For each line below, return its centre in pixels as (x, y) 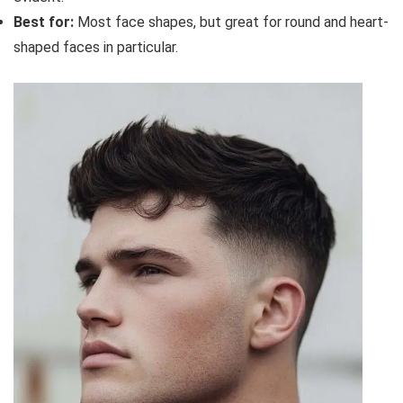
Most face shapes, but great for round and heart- (233, 22)
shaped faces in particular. (96, 47)
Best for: (45, 22)
